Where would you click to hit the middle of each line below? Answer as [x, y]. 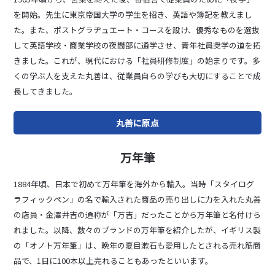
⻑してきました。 [46, 91]
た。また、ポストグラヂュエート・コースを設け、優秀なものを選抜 [137, 30]
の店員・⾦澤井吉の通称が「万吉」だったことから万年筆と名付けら [137, 214]
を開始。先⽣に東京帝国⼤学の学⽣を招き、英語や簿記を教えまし [133, 15]
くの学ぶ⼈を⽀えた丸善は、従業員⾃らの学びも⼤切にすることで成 [137, 76]
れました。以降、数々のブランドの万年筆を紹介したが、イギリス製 [137, 230]
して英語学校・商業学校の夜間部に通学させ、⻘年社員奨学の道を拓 [137, 45]
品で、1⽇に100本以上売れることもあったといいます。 [114, 260]
